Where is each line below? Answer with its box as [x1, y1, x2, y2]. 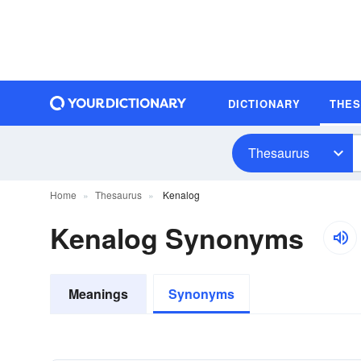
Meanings [68, 284, 128, 303]
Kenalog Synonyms [50, 218, 304, 257]
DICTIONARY [228, 95, 301, 111]
